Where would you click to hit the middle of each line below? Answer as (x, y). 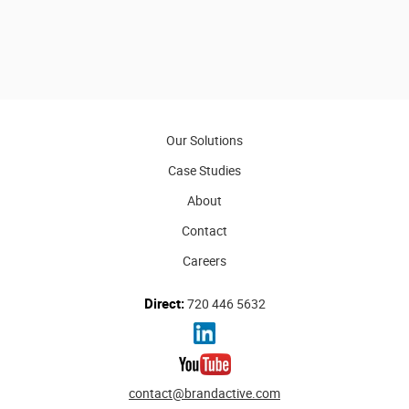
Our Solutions (204, 140)
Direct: (164, 303)
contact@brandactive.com (204, 393)
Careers (204, 260)
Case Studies (204, 170)
